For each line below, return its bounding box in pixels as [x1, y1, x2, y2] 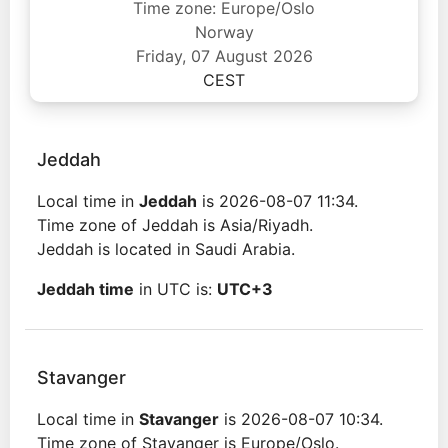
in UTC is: [134, 279, 217, 299]
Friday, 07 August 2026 [135, 46, 313, 66]
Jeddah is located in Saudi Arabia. [37, 239, 295, 259]
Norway [194, 22, 254, 42]
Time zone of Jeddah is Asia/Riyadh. [37, 215, 313, 235]
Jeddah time [37, 279, 134, 299]
